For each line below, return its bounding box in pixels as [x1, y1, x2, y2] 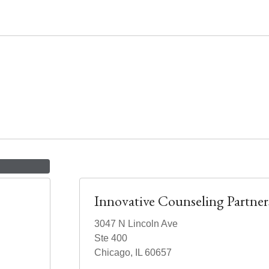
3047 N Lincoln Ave [94, 219, 178, 229]
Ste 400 [94, 233, 127, 243]
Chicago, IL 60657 [94, 247, 172, 258]
